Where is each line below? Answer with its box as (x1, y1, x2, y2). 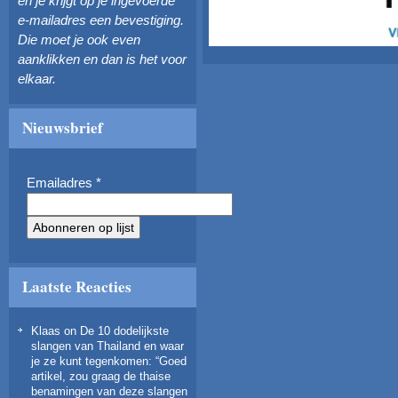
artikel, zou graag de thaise (31, 370, 171, 383)
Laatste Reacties (22, 275, 131, 298)
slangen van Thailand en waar (31, 339, 184, 353)
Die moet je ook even (18, 32, 140, 47)
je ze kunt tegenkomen (31, 354, 148, 368)
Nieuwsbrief (22, 116, 103, 139)
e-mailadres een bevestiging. (18, 12, 184, 28)
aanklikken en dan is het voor (18, 52, 187, 67)
